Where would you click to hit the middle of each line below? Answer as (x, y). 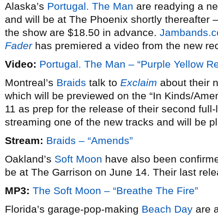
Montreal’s (31, 82)
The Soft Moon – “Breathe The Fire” (115, 191)
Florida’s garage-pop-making (73, 209)
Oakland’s (30, 159)
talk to (103, 82)
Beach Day (167, 209)
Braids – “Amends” (90, 140)
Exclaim (139, 82)
